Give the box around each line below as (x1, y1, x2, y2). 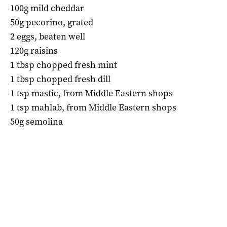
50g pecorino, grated (10, 16, 93, 28)
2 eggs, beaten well (10, 30, 85, 43)
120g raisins (10, 44, 58, 57)
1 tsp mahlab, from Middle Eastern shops (10, 101, 176, 113)
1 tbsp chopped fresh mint (10, 58, 117, 71)
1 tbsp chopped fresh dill (10, 72, 110, 85)
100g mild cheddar (10, 2, 84, 14)
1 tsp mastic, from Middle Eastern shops (10, 87, 173, 99)
